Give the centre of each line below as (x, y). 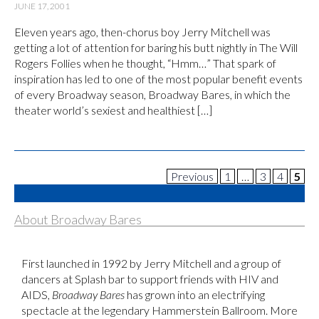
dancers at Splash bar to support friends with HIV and (150, 278)
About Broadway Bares (78, 219)
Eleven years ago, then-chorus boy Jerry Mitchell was (142, 31)
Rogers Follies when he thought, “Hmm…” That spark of (145, 63)
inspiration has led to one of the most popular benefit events (158, 78)
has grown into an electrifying (195, 294)
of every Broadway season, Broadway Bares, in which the (152, 94)
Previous (192, 176)
